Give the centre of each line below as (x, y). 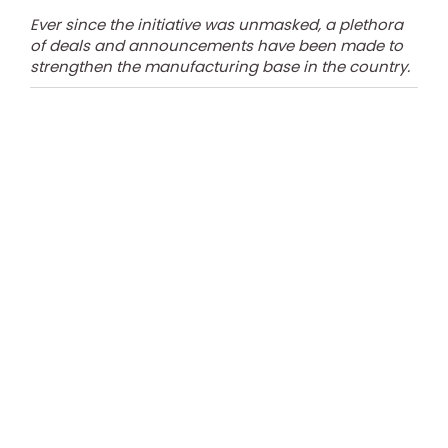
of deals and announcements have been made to (216, 46)
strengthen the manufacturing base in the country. (220, 67)
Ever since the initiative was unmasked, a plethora (216, 25)
